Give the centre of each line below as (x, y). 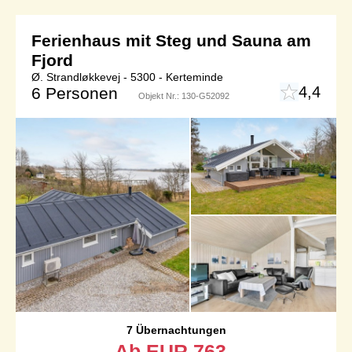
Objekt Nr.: (160, 96)
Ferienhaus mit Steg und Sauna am (171, 41)
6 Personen (75, 93)
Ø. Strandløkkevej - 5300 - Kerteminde (127, 77)
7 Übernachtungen (176, 330)
